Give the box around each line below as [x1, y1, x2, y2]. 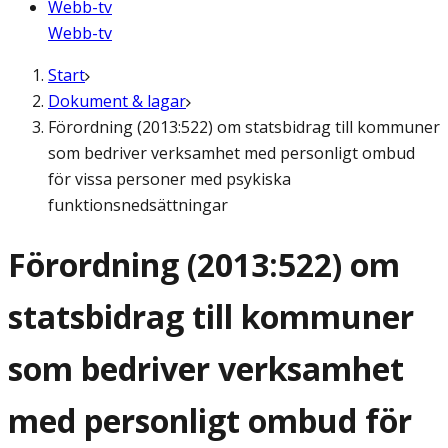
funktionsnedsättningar [48, 194, 228, 216]
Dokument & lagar [48, 90, 186, 112]
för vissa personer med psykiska [48, 168, 291, 190]
